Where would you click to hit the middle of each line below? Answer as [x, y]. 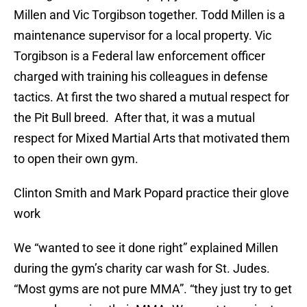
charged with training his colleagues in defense [141, 77]
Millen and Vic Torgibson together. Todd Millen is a [149, 15]
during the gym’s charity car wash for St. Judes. [142, 269]
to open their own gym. [76, 159]
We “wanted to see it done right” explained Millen [146, 248]
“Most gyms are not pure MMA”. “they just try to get [153, 289]
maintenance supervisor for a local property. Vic [143, 36]
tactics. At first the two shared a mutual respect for [151, 97]
